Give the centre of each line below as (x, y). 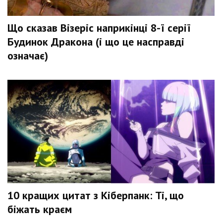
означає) (28, 55)
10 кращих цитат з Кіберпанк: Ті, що (96, 195)
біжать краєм (40, 209)
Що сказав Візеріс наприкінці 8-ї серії (99, 28)
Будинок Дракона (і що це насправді (96, 42)
